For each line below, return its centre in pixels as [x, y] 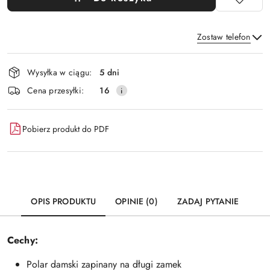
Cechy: [23, 240]
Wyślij [135, 91]
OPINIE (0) [137, 201]
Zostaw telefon [224, 37]
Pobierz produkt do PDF [66, 129]
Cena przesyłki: [56, 90]
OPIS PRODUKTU [64, 201]
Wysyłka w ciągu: [60, 72]
